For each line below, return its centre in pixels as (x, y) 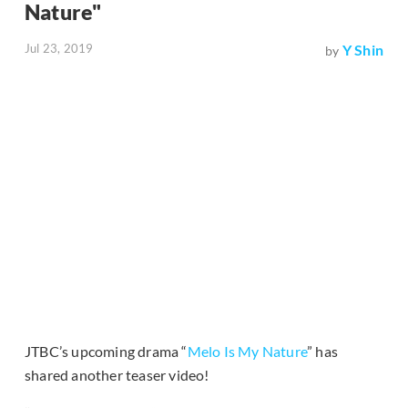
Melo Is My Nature (247, 352)
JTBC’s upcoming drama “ (106, 352)
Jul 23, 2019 (59, 49)
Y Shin (362, 50)
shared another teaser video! (117, 375)
